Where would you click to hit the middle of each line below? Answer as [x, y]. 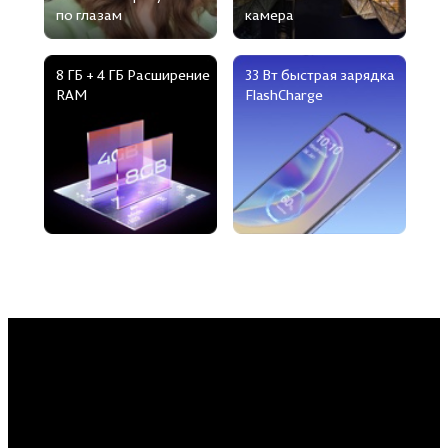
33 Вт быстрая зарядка [319, 76]
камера [269, 17]
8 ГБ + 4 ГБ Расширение [132, 76]
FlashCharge [283, 96]
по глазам [88, 17]
